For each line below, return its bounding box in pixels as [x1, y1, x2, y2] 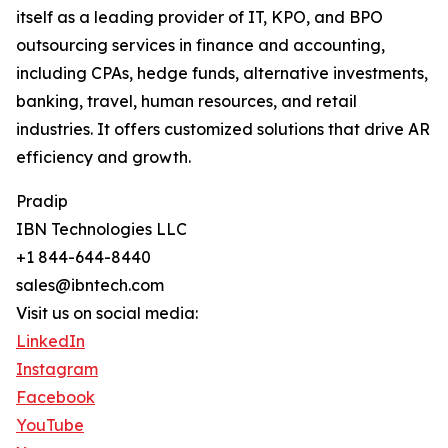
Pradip [16, 191, 68, 212]
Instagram [16, 359, 98, 380]
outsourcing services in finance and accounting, [16, 35, 385, 56]
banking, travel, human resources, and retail [16, 91, 357, 112]
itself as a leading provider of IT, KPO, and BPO [16, 7, 383, 28]
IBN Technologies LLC [16, 219, 187, 240]
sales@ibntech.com [16, 275, 164, 296]
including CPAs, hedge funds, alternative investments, [16, 63, 428, 84]
